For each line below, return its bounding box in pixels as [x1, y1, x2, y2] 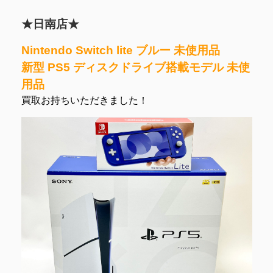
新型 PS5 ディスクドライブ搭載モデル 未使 [21, 60, 250, 74]
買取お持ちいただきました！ [21, 94, 148, 105]
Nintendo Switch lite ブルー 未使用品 [21, 43, 220, 57]
